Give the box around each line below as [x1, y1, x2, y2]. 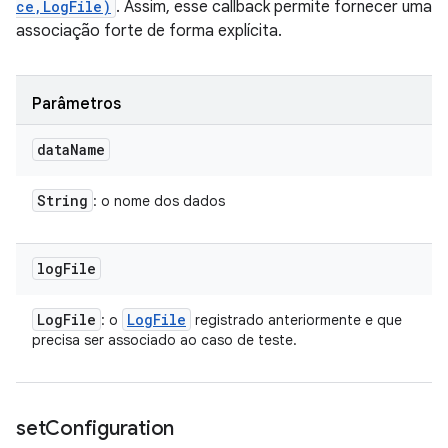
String [37, 191, 88, 210]
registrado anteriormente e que [191, 311, 402, 329]
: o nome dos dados [93, 192, 225, 210]
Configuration [45, 416, 174, 441]
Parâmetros [32, 94, 121, 114]
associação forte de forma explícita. [16, 21, 282, 41]
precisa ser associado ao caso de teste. [32, 331, 297, 349]
